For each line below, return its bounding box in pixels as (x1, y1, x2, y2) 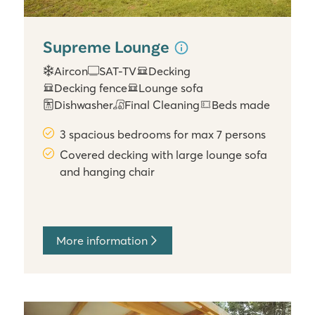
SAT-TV (99, 63, 137, 78)
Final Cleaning (124, 97, 200, 112)
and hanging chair (60, 164, 155, 179)
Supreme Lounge (43, 36, 173, 57)
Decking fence (54, 80, 128, 95)
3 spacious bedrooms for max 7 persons (60, 127, 266, 141)
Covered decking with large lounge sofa (60, 147, 268, 162)
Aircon (54, 63, 89, 78)
